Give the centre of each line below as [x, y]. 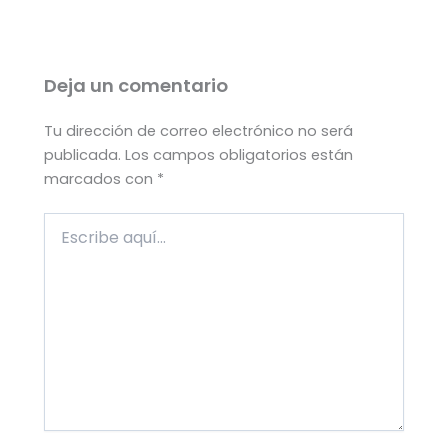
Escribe [68, 222]
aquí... [63, 242]
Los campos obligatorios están [239, 155]
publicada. [83, 155]
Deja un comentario [136, 85]
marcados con [101, 179]
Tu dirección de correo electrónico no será [199, 131]
